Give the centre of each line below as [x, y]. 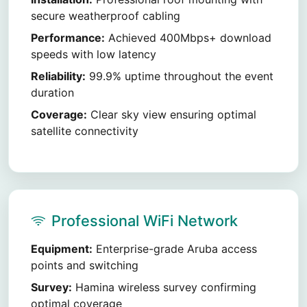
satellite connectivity [85, 131]
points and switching [85, 265]
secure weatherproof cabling [106, 16]
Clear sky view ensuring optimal [172, 114]
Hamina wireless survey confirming [164, 287]
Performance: [68, 38]
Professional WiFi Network [145, 221]
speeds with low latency [94, 54]
